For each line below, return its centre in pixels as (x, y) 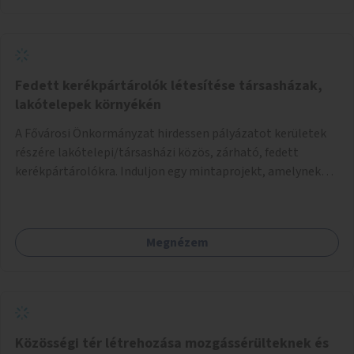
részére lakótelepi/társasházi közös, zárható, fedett (157, 152)
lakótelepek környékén (88, 104)
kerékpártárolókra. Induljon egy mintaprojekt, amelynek (168, 171)
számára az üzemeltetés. (83, 209)
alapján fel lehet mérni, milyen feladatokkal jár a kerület (167, 190)
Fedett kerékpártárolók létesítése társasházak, (169, 85)
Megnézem (177, 242)
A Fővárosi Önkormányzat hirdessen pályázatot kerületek (171, 133)
